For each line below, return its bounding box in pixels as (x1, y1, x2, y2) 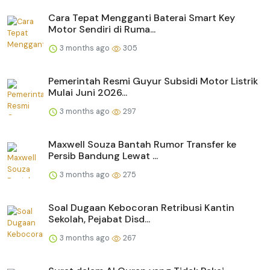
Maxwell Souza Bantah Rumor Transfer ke (48, 137, 236, 151)
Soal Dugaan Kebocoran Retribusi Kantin (48, 201, 234, 214)
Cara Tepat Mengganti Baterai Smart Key (48, 11, 235, 24)
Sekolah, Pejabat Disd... (48, 212, 150, 225)
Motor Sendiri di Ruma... (48, 22, 155, 36)
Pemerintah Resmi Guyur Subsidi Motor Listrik (48, 74, 258, 87)
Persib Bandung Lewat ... (48, 149, 158, 162)
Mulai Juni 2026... (48, 86, 127, 99)
